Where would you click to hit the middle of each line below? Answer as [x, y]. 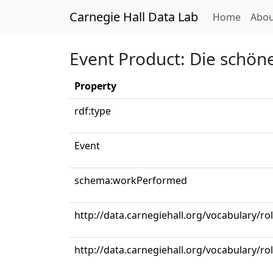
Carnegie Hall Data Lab [134, 17]
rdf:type [93, 111]
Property [95, 86]
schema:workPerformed [131, 180]
